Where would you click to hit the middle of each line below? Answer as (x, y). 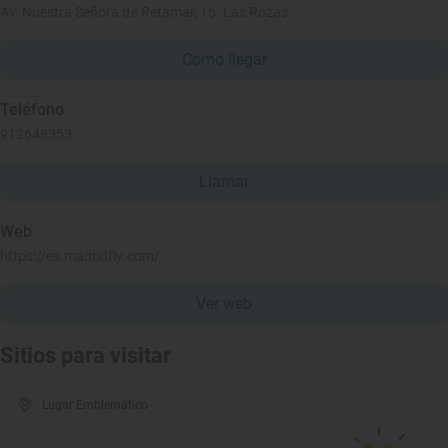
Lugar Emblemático (95, 405)
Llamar (224, 181)
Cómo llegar (224, 59)
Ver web (224, 303)
